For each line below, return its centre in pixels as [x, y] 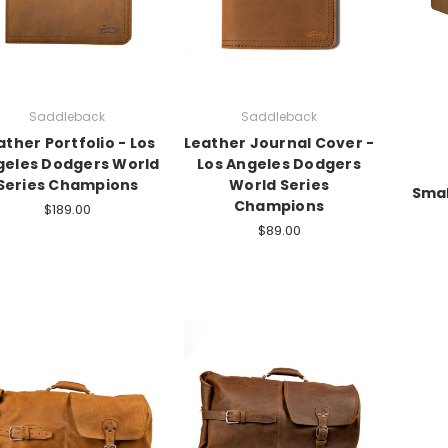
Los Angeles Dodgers [279, 163]
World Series [279, 184]
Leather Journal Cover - [279, 142]
